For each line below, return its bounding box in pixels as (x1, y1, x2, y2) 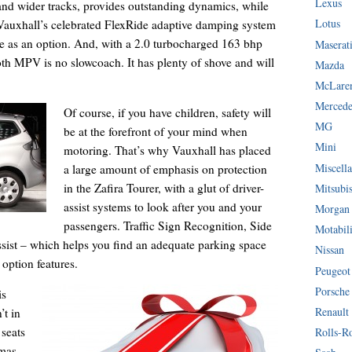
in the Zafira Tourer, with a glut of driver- (63, 179, 264, 196)
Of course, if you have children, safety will (63, 104, 271, 120)
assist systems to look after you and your (63, 198, 262, 214)
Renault (315, 303, 350, 319)
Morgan (315, 201, 350, 217)
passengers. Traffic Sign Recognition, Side (63, 217, 272, 233)
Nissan (315, 242, 345, 258)
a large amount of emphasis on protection (63, 160, 267, 177)
